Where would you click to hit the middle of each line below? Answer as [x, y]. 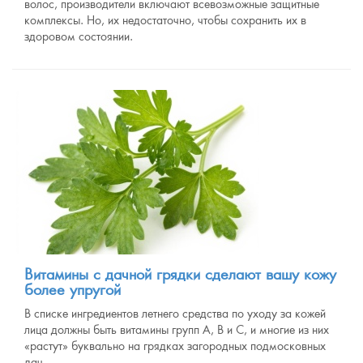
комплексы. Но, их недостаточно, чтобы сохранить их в [165, 20]
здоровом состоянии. [79, 36]
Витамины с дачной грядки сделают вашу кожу [180, 274]
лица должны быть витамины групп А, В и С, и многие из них [177, 330]
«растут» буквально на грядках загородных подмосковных [175, 346]
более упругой [73, 290]
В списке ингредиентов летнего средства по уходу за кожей [175, 314]
